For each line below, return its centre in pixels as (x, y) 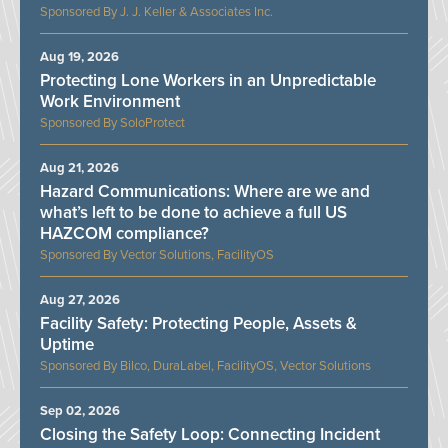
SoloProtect (152, 123)
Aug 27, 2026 (80, 300)
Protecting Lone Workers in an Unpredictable (208, 81)
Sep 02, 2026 (80, 411)
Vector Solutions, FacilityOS (197, 255)
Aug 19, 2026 (79, 57)
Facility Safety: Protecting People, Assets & (198, 324)
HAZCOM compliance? (124, 234)
